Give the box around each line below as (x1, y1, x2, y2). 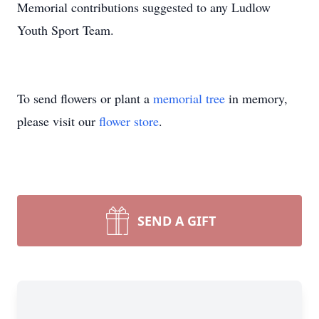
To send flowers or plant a (17, 90, 153, 107)
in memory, (225, 90, 288, 107)
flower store (99, 113, 159, 130)
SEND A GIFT (137, 212, 216, 229)
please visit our (17, 113, 99, 130)
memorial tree (153, 90, 225, 107)
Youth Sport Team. (17, 21, 114, 38)
